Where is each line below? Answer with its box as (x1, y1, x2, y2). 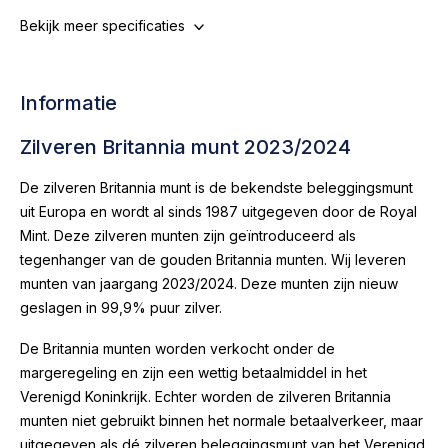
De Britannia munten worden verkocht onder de (20, 340, 335, 357)
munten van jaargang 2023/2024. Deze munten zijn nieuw (20, 275, 398, 292)
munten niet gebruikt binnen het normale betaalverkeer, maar (20, 412, 423, 429)
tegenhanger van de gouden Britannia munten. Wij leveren (20, 251, 406, 268)
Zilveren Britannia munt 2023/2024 (20, 135, 356, 159)
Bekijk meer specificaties (20, 17, 185, 34)
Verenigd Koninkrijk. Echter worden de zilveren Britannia (20, 388, 391, 405)
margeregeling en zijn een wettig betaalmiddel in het (20, 364, 367, 381)
